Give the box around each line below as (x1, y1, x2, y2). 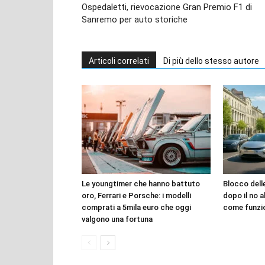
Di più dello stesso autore (163, 56, 259, 66)
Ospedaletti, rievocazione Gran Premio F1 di (82, 1, 252, 12)
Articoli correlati (89, 56, 149, 66)
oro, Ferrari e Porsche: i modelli (82, 190, 191, 200)
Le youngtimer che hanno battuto (82, 179, 200, 188)
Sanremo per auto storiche (82, 14, 188, 25)
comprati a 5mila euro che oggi (82, 202, 191, 212)
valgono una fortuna (82, 214, 153, 224)
